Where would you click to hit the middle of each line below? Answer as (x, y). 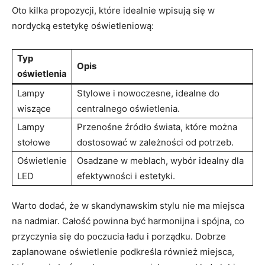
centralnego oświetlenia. (128, 108)
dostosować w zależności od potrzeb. (155, 142)
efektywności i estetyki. (126, 176)
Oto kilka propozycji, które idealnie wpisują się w (113, 10)
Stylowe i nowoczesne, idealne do (148, 93)
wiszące (34, 108)
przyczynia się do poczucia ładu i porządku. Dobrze (119, 236)
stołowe (34, 142)
